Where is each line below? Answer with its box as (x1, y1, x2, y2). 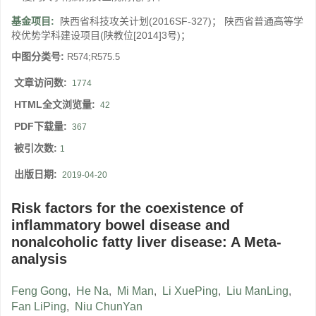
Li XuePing (162, 285, 218, 298)
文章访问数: (14, 77, 70, 89)
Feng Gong (11, 285, 68, 298)
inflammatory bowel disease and (11, 217, 230, 233)
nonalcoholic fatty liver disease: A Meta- (11, 234, 281, 250)
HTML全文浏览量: (14, 99, 98, 111)
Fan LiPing (11, 300, 66, 313)
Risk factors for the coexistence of (11, 200, 243, 217)
